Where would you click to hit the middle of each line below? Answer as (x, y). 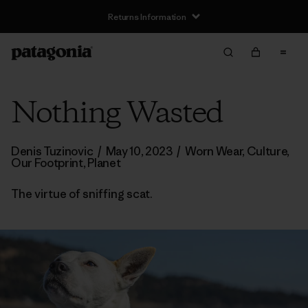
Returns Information (147, 16)
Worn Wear (214, 151)
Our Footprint (47, 163)
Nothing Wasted (117, 114)
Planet (104, 163)
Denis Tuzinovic (53, 151)
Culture (267, 151)
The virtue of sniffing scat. (82, 194)
